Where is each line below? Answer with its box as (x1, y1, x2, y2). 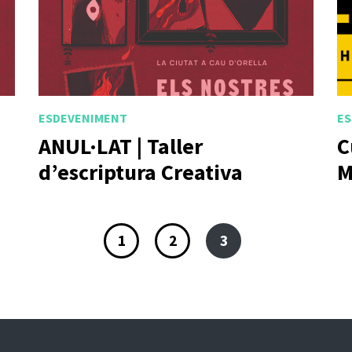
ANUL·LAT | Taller (38, 131, 203, 160)
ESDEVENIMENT (38, 110, 127, 126)
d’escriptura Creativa (38, 157, 243, 186)
